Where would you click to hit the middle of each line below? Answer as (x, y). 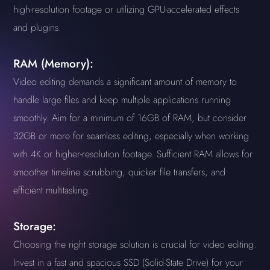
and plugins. (37, 27)
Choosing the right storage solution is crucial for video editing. (135, 244)
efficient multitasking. (52, 190)
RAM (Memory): (54, 64)
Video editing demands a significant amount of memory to (125, 82)
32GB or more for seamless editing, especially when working (131, 136)
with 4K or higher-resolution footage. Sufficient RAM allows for (133, 154)
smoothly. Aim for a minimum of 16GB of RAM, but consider (130, 118)
